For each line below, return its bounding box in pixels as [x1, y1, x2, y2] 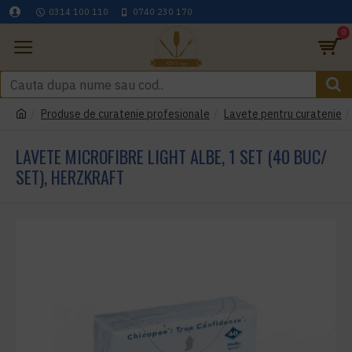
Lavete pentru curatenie [224, 107, 342, 121]
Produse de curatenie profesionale [41, 107, 210, 121]
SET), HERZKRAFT [16, 164, 124, 189]
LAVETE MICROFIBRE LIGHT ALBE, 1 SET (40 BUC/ [16, 144, 327, 169]
